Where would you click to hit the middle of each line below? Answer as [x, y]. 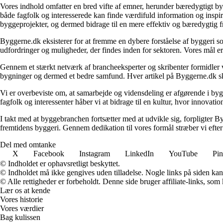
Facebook [49, 153]
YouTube [183, 153]
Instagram [95, 153]
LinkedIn [139, 153]
